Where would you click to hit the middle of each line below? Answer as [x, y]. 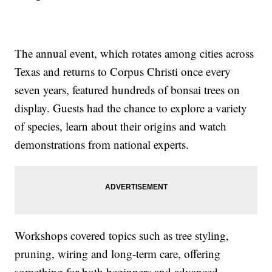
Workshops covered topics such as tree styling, [122, 235]
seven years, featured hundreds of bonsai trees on [127, 89]
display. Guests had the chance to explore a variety [131, 107]
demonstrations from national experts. [102, 144]
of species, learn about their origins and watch [121, 126]
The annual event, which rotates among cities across [134, 53]
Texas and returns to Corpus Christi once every [123, 71]
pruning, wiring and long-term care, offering [118, 253]
